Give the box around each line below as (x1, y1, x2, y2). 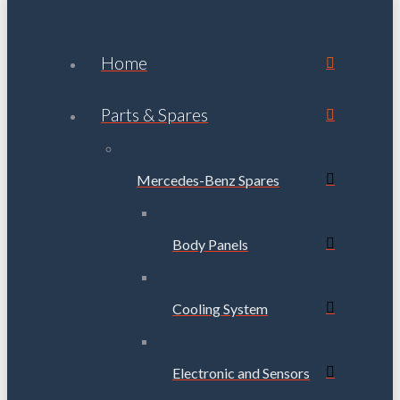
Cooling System (172, 299, 268, 317)
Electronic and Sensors (172, 363, 310, 381)
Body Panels (172, 235, 248, 253)
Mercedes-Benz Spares (137, 171, 279, 188)
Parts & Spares (101, 104, 208, 125)
